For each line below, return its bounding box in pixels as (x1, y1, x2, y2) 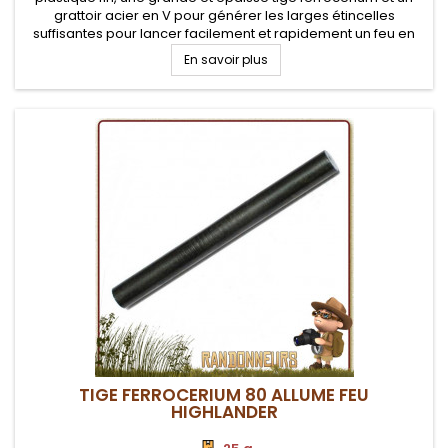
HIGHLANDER (170, 400, 278, 424)
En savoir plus (183, 51, 268, 68)
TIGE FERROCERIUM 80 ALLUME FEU (79, 383, 369, 407)
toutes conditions (168, 42, 280, 61)
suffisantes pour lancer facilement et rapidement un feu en (33, 24, 415, 43)
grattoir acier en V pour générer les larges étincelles (53, 6, 395, 25)
